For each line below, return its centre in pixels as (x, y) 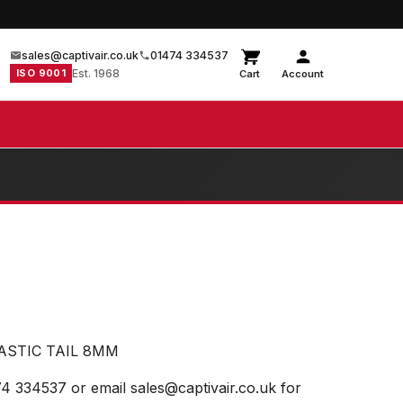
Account (303, 74)
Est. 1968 (96, 73)
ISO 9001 (41, 72)
